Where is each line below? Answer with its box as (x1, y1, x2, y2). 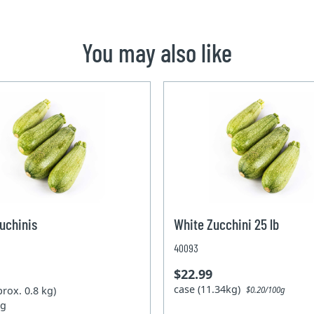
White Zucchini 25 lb (174, 214, 280, 233)
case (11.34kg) (174, 282, 247, 296)
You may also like (82, 36, 232, 67)
